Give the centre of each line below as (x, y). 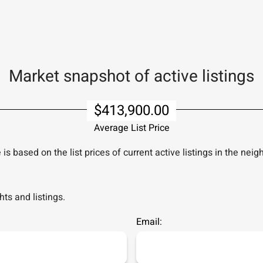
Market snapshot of (81, 77)
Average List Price (131, 128)
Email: (149, 222)
